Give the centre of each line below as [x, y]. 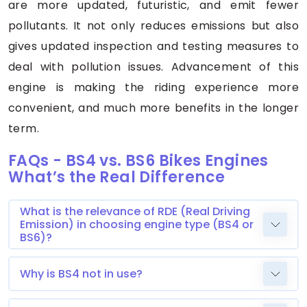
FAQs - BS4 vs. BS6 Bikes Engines [138, 160]
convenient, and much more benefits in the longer [153, 108]
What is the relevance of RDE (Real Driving [135, 211]
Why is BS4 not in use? [81, 273]
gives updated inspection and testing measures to [153, 46]
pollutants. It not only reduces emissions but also [153, 25]
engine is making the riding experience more [153, 87]
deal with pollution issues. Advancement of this [153, 66]
